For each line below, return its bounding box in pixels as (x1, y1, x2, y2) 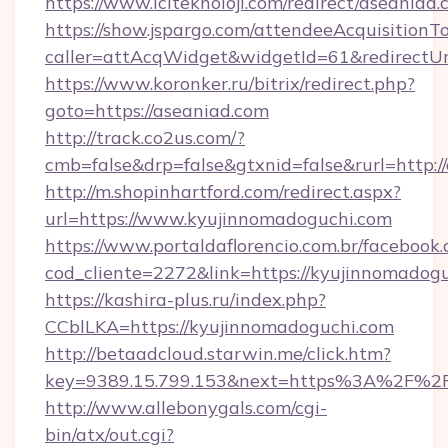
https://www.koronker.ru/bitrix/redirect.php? (45, 72, 415, 95)
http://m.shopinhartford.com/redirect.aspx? (45, 180, 401, 203)
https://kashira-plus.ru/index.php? (45, 288, 326, 311)
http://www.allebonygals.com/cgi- (45, 396, 327, 419)
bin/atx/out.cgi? (45, 423, 174, 446)
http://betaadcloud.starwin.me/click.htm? (45, 342, 391, 365)
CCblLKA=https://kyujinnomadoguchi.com (45, 315, 394, 338)
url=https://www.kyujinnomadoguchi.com (45, 207, 392, 230)
